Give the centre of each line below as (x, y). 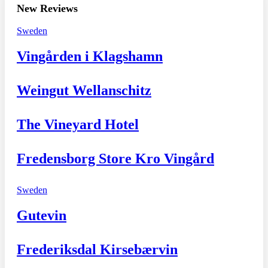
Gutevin (42, 215)
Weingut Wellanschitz (84, 90)
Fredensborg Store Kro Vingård (115, 158)
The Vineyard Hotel (78, 124)
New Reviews (47, 9)
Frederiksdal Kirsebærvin (97, 249)
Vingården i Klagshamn (90, 56)
